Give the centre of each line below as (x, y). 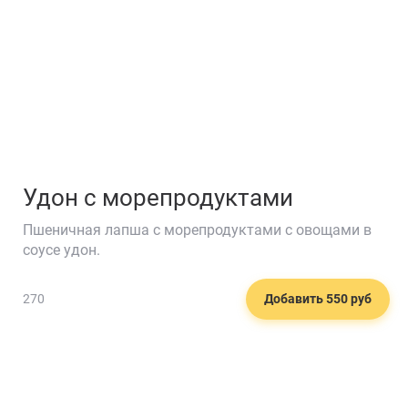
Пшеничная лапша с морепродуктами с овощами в (197, 229)
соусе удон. (61, 250)
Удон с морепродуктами (158, 197)
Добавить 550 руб (318, 299)
